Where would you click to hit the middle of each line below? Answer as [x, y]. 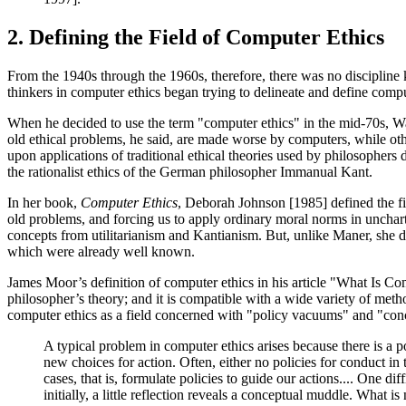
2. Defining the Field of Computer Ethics [196, 37]
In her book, [44, 202]
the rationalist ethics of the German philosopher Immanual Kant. [190, 171]
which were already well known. [101, 251]
